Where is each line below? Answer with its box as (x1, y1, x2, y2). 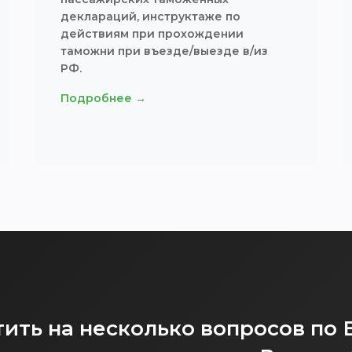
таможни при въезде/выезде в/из (60, 44, 269, 58)
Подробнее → (60, 91, 147, 105)
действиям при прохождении (60, 27, 244, 41)
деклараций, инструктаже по (60, 9, 241, 24)
